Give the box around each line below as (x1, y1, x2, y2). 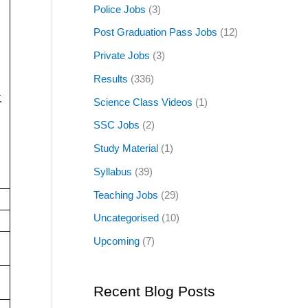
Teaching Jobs (93, 188, 158, 201)
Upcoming (93, 235, 140, 247)
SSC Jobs (93, 119, 140, 131)
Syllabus (93, 165, 132, 177)
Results (93, 72, 128, 85)
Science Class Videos (93, 96, 192, 108)
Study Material (93, 142, 158, 155)
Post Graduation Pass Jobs (93, 26, 217, 38)
